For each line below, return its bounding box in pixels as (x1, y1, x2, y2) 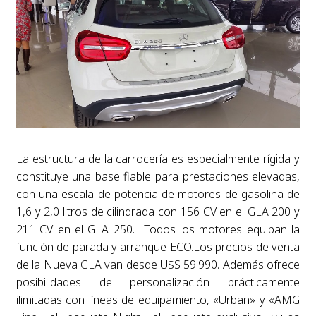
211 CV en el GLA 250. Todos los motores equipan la (16, 221, 300, 238)
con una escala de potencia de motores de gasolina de (16, 186, 300, 202)
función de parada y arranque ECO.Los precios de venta (16, 239, 300, 255)
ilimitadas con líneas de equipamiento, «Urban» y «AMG (16, 292, 300, 308)
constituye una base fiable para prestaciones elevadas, (16, 169, 300, 185)
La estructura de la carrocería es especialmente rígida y (16, 151, 300, 167)
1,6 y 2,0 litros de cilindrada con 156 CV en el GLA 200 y (16, 204, 300, 220)
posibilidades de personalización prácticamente (16, 274, 300, 291)
